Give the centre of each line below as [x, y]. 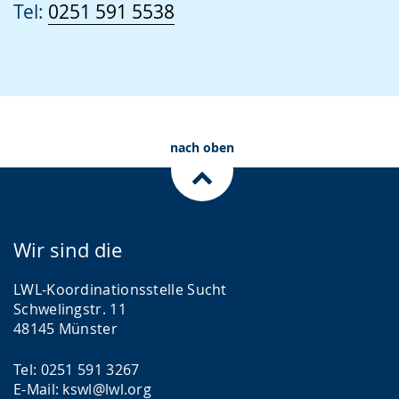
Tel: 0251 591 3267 [77, 369]
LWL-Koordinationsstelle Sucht [120, 289]
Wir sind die [68, 249]
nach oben [202, 147]
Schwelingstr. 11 [70, 309]
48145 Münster [65, 328]
